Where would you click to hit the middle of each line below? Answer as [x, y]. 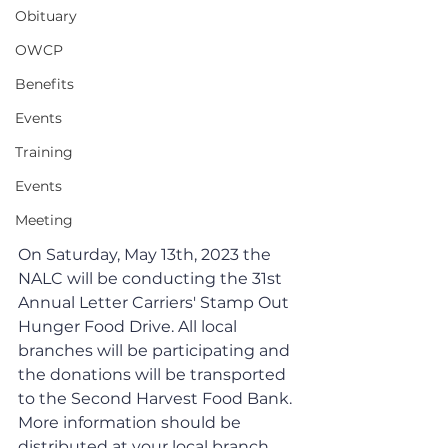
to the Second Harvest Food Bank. [159, 398]
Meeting [44, 220]
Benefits [44, 84]
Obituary [46, 16]
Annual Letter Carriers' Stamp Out [155, 302]
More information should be [131, 422]
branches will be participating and [156, 350]
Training [44, 152]
